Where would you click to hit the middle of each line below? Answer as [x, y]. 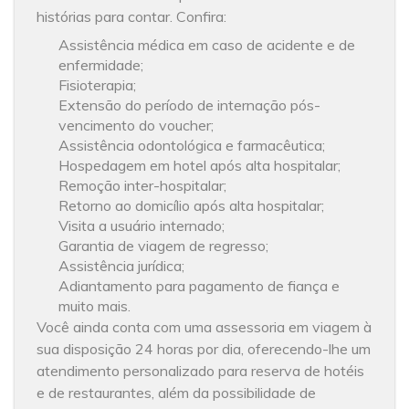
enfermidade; [101, 64]
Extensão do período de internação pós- [190, 105]
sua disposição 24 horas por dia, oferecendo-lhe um [204, 348]
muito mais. [97, 305]
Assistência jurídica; [122, 265]
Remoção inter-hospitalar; [143, 185]
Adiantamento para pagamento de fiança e [199, 285]
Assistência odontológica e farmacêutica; [192, 145]
